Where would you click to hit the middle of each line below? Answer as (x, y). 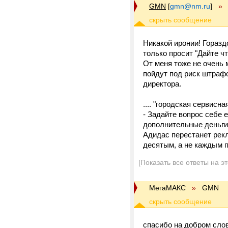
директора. (162, 84)
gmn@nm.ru (190, 6)
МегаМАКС (167, 188)
